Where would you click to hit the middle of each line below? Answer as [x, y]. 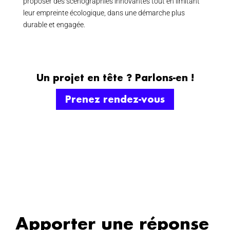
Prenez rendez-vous [115, 99]
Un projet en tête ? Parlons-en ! [115, 78]
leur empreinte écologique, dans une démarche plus [104, 13]
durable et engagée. [54, 25]
